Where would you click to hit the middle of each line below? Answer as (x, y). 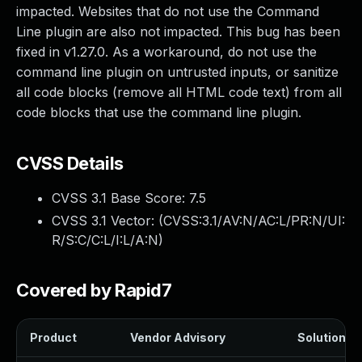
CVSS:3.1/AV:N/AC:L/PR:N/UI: (254, 221)
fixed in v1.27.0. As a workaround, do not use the (166, 52)
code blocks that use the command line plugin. (159, 112)
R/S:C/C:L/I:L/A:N (105, 240)
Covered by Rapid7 (94, 290)
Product (53, 337)
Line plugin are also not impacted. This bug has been (178, 32)
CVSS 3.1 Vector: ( (107, 221)
